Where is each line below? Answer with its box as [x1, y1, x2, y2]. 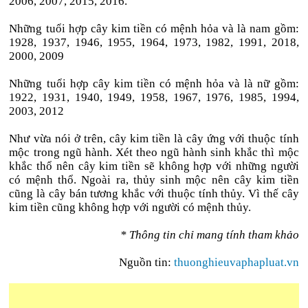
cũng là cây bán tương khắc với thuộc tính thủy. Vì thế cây [9, 187, 299, 200]
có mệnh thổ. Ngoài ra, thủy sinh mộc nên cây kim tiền [9, 173, 299, 186]
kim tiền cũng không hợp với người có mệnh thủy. [9, 201, 252, 214]
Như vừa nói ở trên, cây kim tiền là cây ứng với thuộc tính [9, 132, 299, 145]
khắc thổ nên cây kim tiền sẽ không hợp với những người [9, 159, 299, 173]
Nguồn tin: [118, 256, 174, 269]
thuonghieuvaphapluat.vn [173, 256, 299, 269]
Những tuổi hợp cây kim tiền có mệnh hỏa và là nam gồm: [9, 22, 299, 35]
